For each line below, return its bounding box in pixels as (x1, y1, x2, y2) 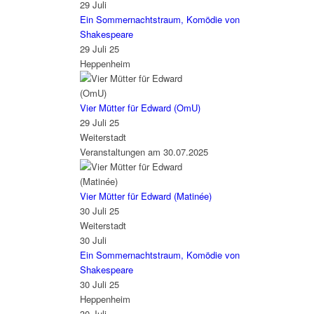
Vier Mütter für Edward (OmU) (79, 101, 200, 115)
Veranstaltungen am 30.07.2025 (79, 145, 208, 159)
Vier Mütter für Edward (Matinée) (79, 189, 212, 203)
